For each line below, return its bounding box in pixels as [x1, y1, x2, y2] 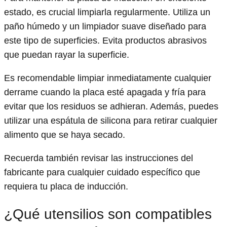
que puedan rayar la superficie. [4, 50, 129, 60]
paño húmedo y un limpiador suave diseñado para [4, 21, 206, 32]
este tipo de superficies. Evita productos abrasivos [4, 35, 207, 46]
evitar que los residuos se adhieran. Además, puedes [4, 101, 218, 112]
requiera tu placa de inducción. [4, 181, 128, 192]
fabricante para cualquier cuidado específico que [4, 167, 200, 178]
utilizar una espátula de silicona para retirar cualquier [4, 116, 217, 126]
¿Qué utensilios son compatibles [4, 206, 212, 222]
